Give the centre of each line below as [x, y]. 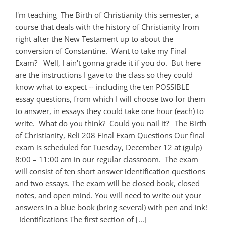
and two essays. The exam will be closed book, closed [107, 183]
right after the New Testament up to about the [94, 38]
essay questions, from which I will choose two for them [110, 99]
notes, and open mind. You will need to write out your [108, 195]
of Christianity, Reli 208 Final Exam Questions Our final [110, 135]
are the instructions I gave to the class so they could [104, 75]
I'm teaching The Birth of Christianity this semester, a [107, 14]
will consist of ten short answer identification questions [110, 171]
